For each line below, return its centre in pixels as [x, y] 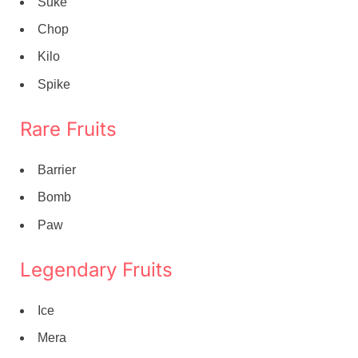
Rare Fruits [68, 129]
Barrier [57, 170]
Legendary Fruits [96, 269]
